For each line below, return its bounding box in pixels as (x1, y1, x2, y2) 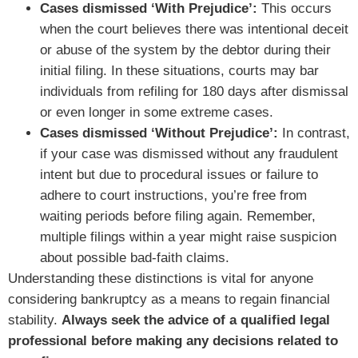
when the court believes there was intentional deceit (40, 22, 348, 38)
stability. (8, 312, 62, 328)
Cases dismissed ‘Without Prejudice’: (40, 125, 282, 141)
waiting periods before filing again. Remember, (40, 209, 316, 225)
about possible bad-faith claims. (40, 250, 229, 266)
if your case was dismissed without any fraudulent (40, 146, 338, 162)
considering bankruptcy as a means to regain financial (8, 292, 330, 308)
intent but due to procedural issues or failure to (40, 167, 318, 183)
